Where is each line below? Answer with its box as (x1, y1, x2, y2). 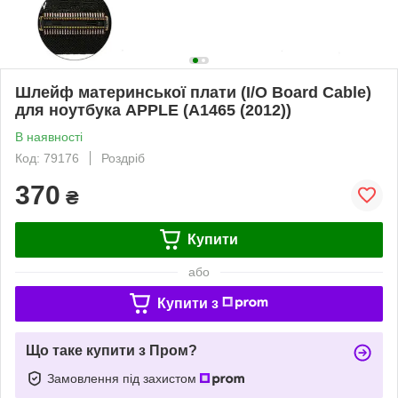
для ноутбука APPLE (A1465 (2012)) (15, 100, 291, 119)
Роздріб (101, 150, 145, 165)
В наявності (15, 129, 83, 144)
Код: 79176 (15, 150, 79, 165)
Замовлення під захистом (47, 370, 200, 386)
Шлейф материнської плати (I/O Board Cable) (15, 83, 371, 101)
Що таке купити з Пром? (26, 342, 197, 358)
